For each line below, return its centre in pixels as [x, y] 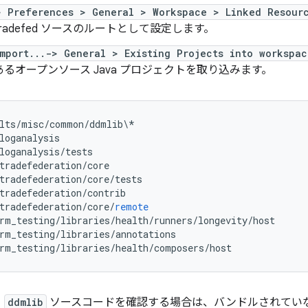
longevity [223, 220]
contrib [107, 193]
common [67, 124]
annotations [146, 234]
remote [132, 207]
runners [173, 220]
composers [179, 248]
